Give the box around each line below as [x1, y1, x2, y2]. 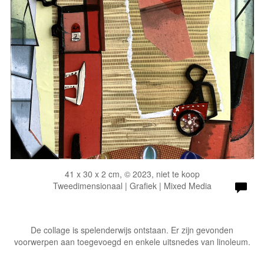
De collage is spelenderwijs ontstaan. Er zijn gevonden [31, 224, 233, 236]
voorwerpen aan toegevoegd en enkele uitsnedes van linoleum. [14, 236, 250, 247]
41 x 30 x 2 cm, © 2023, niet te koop [64, 168, 200, 180]
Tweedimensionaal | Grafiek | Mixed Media [52, 180, 212, 192]
